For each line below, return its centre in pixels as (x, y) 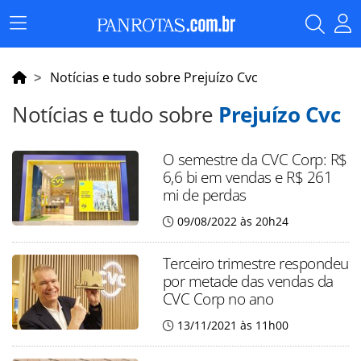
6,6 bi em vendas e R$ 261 (247, 177)
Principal (41, 46)
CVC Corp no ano (218, 299)
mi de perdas (204, 195)
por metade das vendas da (248, 281)
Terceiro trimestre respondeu (255, 263)
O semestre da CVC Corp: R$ (255, 159)
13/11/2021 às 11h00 (232, 325)
